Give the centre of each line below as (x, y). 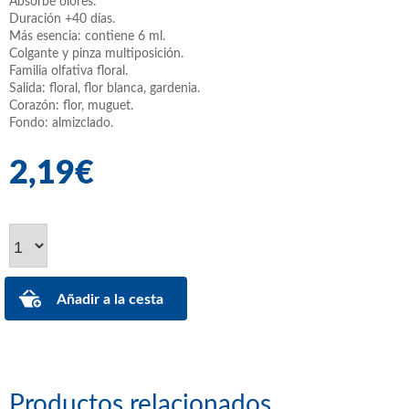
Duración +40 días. (62, 19)
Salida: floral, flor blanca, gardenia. (105, 88)
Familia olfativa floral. (68, 71)
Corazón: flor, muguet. (71, 105)
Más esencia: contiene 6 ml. (87, 36)
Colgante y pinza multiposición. (96, 53)
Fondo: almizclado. (61, 123)
